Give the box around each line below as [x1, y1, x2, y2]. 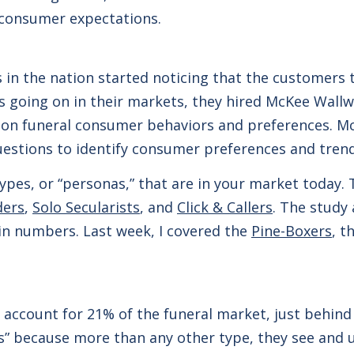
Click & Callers [177, 198, 273, 217]
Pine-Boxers [251, 221, 332, 240]
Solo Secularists [32, 198, 140, 217]
